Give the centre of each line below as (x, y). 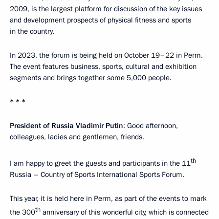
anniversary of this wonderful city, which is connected (125, 212)
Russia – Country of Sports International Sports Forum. (97, 175)
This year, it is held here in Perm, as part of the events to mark (108, 199)
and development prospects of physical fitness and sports (100, 20)
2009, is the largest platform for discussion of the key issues (106, 9)
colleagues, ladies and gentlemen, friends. (77, 137)
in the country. (32, 32)
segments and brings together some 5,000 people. (91, 78)
